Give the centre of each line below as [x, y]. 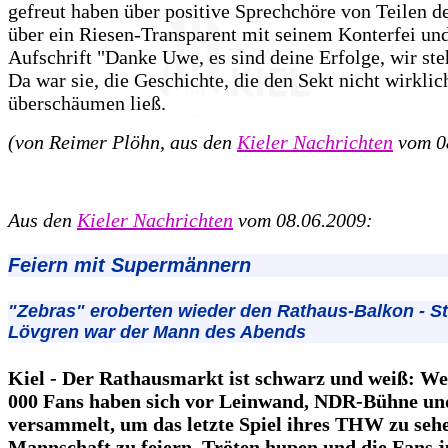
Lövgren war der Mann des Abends [157, 331]
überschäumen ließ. [87, 103]
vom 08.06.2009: [303, 220]
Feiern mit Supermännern [129, 264]
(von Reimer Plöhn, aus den [122, 142]
